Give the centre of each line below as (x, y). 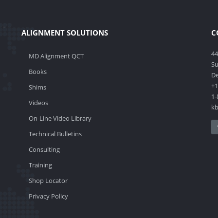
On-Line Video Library (60, 118)
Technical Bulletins (55, 134)
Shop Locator (48, 181)
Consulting (44, 149)
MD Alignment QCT (56, 56)
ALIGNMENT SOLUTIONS (65, 33)
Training (40, 165)
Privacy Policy (48, 196)
